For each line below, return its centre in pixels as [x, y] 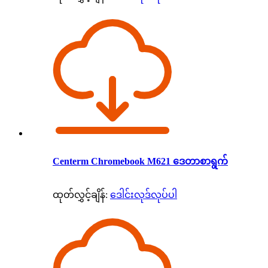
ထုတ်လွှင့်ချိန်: [80, 194]
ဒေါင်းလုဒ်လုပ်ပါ [144, 194]
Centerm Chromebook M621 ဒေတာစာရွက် [140, 161]
